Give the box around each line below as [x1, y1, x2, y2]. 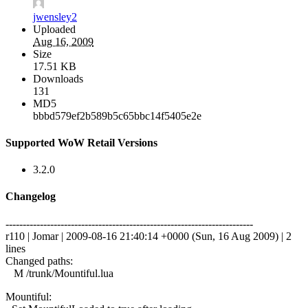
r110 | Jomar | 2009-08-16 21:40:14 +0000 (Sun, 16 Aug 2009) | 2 [5, 230, 291, 242]
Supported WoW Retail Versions [5, 136, 157, 148]
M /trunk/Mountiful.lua [5, 267, 113, 279]
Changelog [5, 190, 56, 203]
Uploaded [33, 23, 76, 35]
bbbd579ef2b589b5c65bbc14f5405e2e [33, 109, 201, 122]
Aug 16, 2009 [33, 35, 93, 47]
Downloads [33, 72, 83, 85]
